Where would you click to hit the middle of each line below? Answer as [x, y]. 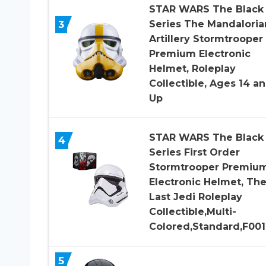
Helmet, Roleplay [192, 69]
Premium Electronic [199, 54]
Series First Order [194, 153]
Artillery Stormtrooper [206, 39]
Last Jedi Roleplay [195, 197]
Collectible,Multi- [192, 212]
